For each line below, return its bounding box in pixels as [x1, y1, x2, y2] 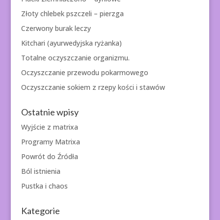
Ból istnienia [21, 166, 60, 176]
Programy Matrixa [21, 137, 80, 147]
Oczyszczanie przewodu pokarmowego [21, 68, 148, 78]
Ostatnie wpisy [21, 107, 79, 118]
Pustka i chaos [21, 181, 68, 191]
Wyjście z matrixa [21, 122, 78, 132]
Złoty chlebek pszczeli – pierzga [21, 9, 124, 19]
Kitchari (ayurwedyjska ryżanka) [21, 38, 122, 48]
